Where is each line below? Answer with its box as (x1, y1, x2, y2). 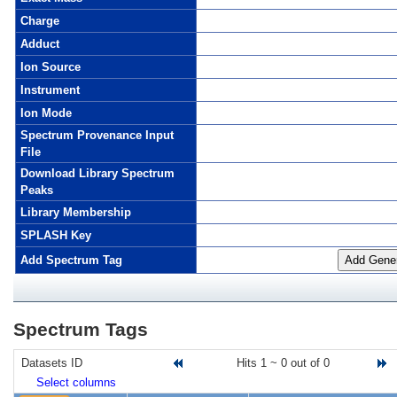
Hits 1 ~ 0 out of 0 (237, 356, 330, 370)
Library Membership (20, 206, 131, 219)
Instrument (20, 83, 80, 97)
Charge (20, 14, 59, 27)
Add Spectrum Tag (20, 253, 122, 267)
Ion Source (20, 60, 81, 74)
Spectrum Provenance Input (20, 128, 174, 142)
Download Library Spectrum (20, 167, 175, 180)
